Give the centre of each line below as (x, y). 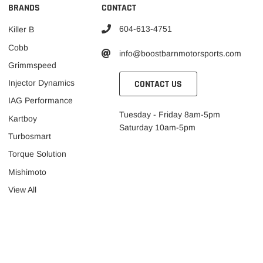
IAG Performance (40, 101)
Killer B (21, 30)
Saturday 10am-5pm (158, 127)
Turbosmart (29, 136)
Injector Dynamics (41, 83)
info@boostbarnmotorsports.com (181, 53)
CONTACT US (159, 84)
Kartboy (22, 118)
